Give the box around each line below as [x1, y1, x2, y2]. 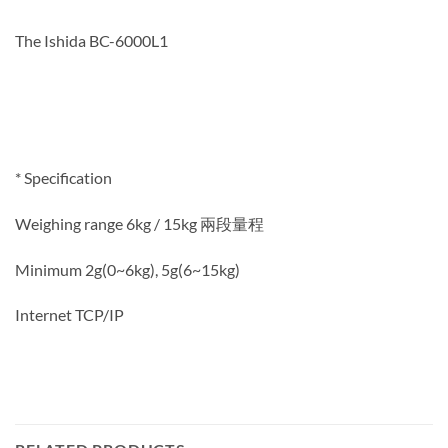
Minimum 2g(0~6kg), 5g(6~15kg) [15, 259, 240, 279]
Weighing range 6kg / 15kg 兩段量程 [15, 213, 264, 233]
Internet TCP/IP [15, 305, 124, 325]
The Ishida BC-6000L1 [15, 30, 168, 50]
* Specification [15, 167, 112, 187]
